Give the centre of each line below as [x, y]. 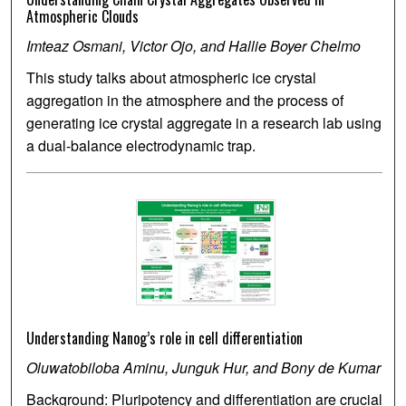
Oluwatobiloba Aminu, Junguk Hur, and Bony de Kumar [204, 368]
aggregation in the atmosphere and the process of [185, 101]
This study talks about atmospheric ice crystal [172, 78]
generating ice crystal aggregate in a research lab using [204, 123]
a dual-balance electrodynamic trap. [141, 146]
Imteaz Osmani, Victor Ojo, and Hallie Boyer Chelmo [194, 46]
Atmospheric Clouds [83, 17]
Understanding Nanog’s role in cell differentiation [165, 338]
